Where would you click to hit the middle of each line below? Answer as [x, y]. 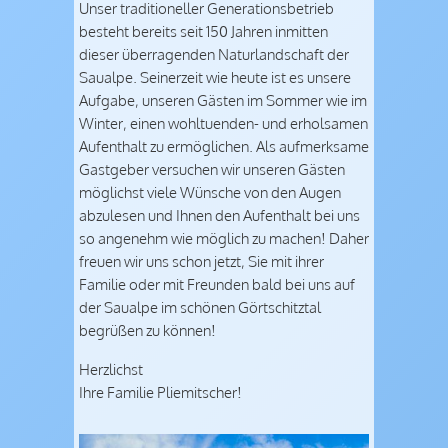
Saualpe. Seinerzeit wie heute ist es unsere [215, 77]
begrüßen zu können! [147, 330]
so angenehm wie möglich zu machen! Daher [224, 238]
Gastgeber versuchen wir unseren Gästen [212, 169]
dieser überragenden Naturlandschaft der [214, 54]
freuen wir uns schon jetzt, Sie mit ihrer [201, 261]
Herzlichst [111, 368]
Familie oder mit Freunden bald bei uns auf [217, 284]
